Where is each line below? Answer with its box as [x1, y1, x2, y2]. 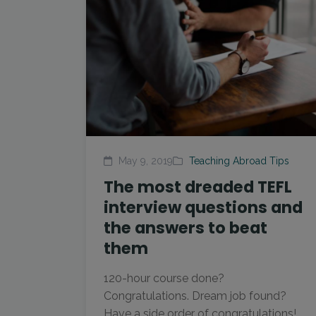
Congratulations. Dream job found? [104, 289, 286, 303]
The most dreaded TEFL [104, 176, 292, 198]
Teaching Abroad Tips [189, 155, 289, 166]
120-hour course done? [104, 272, 224, 285]
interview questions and [104, 196, 303, 219]
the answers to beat [104, 217, 267, 239]
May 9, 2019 [116, 155, 173, 166]
